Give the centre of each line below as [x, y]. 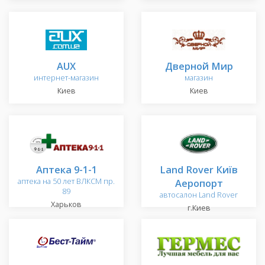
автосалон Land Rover [199, 195]
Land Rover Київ [199, 170]
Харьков [66, 205]
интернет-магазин [66, 78]
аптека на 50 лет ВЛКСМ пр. [66, 182]
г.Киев [199, 208]
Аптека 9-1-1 [66, 170]
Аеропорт [199, 183]
